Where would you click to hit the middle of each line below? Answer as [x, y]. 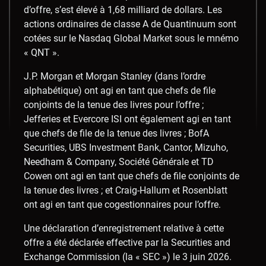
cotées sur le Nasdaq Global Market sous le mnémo [131, 38]
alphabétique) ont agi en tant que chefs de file [120, 90]
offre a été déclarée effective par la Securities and [127, 242]
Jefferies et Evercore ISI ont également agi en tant [127, 119]
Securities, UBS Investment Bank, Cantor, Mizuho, [126, 147]
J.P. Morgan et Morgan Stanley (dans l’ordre [115, 76]
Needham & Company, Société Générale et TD [119, 161]
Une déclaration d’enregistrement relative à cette [124, 228]
